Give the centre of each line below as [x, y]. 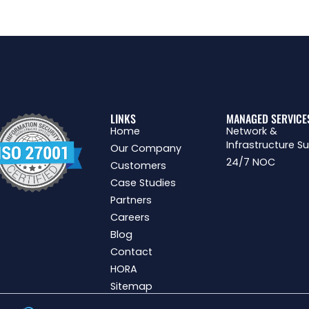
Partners [131, 200]
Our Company [146, 149]
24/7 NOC [250, 162]
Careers [130, 218]
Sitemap [132, 287]
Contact [132, 252]
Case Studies [143, 183]
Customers [139, 166]
